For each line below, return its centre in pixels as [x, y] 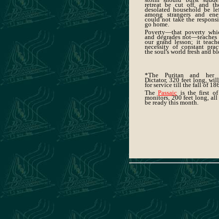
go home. [157, 24]
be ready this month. [172, 102]
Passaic [168, 93]
